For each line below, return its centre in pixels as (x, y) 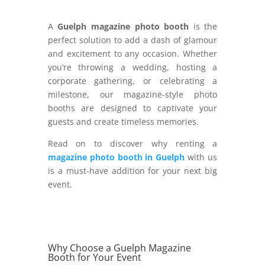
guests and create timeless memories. (123, 121)
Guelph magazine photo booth (123, 26)
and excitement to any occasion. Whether (132, 53)
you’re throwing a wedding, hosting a (132, 67)
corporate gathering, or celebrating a (132, 80)
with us (201, 157)
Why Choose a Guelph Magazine (119, 248)
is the (203, 26)
